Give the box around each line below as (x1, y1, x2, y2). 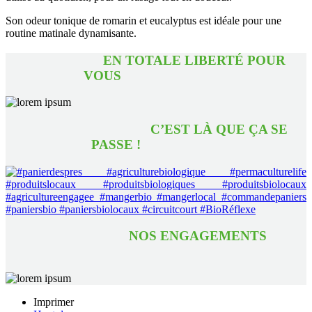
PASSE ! (91, 137, 221, 153)
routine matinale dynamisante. (6, 26, 136, 39)
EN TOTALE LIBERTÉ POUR (26, 52, 286, 68)
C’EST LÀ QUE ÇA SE (24, 122, 288, 137)
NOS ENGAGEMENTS (7, 228, 305, 244)
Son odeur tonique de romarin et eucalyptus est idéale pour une (6, 14, 281, 26)
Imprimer (33, 296, 74, 309)
